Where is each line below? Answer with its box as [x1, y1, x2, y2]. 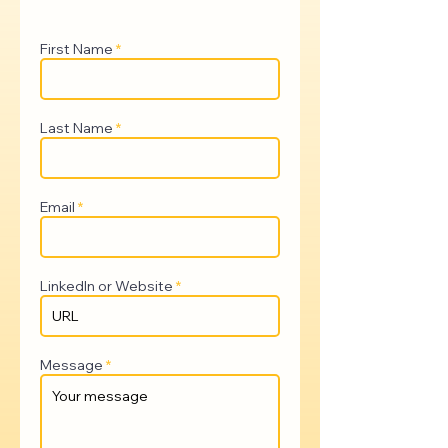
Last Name [40, 119, 113, 138]
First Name [40, 40, 113, 59]
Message [40, 356, 103, 375]
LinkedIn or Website [40, 277, 173, 296]
